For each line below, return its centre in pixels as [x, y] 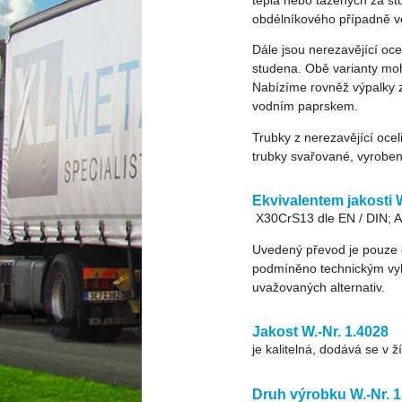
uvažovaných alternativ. [319, 287]
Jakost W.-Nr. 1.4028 [320, 332]
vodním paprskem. [305, 107]
